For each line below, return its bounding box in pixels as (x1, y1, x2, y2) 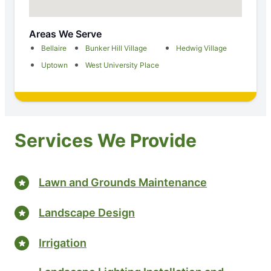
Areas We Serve (29, 28, 102, 41)
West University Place (85, 60, 159, 70)
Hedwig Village (176, 44, 227, 53)
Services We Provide (15, 129, 197, 152)
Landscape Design (39, 206, 135, 219)
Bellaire (41, 44, 67, 53)
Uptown (41, 60, 68, 70)
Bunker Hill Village (85, 44, 147, 53)
